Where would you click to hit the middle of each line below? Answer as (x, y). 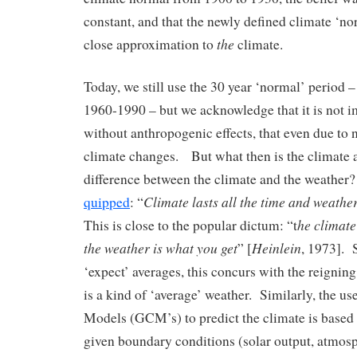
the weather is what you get (161, 247)
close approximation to (150, 44)
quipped (107, 202)
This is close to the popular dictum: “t (190, 225)
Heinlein (277, 247)
